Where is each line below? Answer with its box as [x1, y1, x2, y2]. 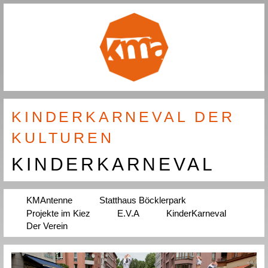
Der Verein [26, 220, 68, 231]
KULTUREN [11, 129, 114, 146]
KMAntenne [26, 195, 73, 206]
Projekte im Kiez [26, 208, 91, 218]
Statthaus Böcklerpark [99, 195, 187, 206]
